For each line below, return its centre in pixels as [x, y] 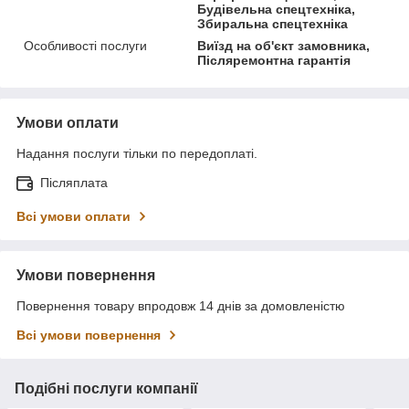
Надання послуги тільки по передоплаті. [137, 153]
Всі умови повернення [89, 335]
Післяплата [74, 182]
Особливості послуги [85, 45]
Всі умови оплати [73, 216]
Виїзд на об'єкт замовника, [284, 45]
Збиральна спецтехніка [273, 23]
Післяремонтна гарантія [274, 60]
